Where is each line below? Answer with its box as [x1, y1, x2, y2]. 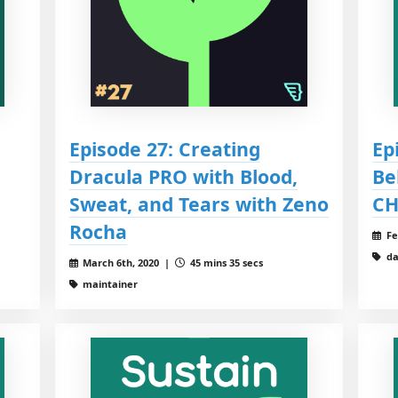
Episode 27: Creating [68, 135, 260, 162]
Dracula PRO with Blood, [68, 163, 298, 189]
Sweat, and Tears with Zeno [68, 190, 329, 217]
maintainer [80, 276, 139, 291]
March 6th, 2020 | [80, 255, 176, 269]
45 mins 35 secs [187, 255, 264, 269]
